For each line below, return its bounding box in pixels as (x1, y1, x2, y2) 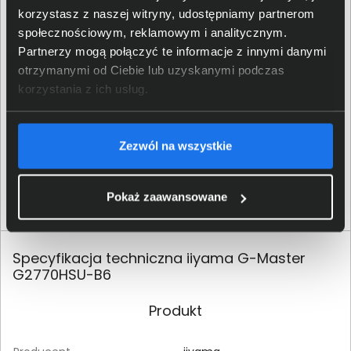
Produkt (149, 301, 202, 321)
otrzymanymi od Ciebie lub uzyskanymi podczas (18, 63, 284, 77)
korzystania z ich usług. (18, 81, 148, 96)
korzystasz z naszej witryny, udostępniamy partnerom (18, 6, 315, 20)
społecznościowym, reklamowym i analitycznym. (18, 25, 287, 39)
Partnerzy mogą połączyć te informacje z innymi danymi (18, 44, 327, 58)
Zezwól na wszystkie (119, 139, 232, 152)
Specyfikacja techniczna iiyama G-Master (13, 248, 306, 269)
